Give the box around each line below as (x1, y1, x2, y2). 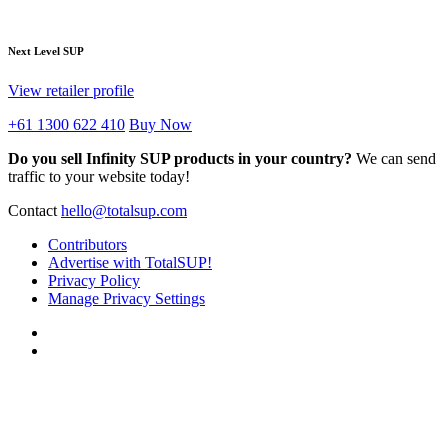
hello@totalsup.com (61, 202, 187, 220)
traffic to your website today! (8, 168, 190, 186)
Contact (8, 202, 61, 220)
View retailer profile (8, 82, 134, 100)
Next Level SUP (8, 45, 84, 58)
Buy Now (129, 116, 192, 134)
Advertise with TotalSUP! (48, 254, 212, 272)
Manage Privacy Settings (48, 290, 205, 308)
